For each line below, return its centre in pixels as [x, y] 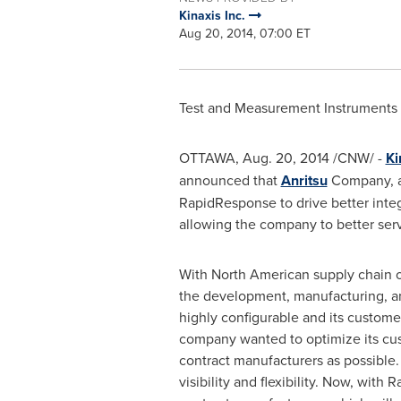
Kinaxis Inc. [213, 15]
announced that [230, 180]
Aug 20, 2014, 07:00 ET [244, 33]
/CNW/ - [357, 158]
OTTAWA [207, 158]
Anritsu [304, 180]
